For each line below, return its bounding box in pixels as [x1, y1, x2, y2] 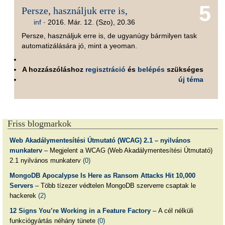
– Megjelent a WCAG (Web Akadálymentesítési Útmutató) [42, 147, 212, 155]
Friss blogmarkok [8, 119, 71, 129]
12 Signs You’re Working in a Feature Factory [9, 206, 151, 214]
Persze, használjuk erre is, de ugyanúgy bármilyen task [21, 31, 197, 40]
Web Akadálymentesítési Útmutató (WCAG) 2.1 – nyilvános [9, 137, 190, 145]
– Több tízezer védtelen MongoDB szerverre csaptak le [33, 181, 196, 189]
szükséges [165, 65, 204, 74]
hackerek [9, 191, 38, 199]
